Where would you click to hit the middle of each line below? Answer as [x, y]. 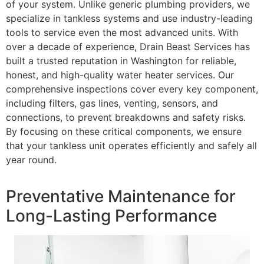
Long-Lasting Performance [111, 216]
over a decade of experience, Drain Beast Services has [128, 47]
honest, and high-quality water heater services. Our [120, 75]
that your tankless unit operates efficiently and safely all [131, 146]
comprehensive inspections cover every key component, [132, 89]
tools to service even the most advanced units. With [122, 33]
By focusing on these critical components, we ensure [124, 132]
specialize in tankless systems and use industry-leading [129, 19]
